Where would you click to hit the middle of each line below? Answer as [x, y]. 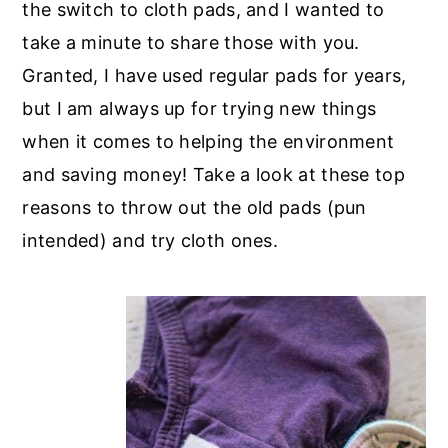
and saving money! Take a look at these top [213, 175]
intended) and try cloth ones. [153, 241]
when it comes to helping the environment [208, 142]
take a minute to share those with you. [191, 43]
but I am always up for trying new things [199, 109]
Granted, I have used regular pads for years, [214, 76]
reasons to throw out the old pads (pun [194, 208]
